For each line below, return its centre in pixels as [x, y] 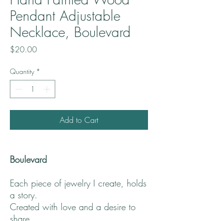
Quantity [22, 72]
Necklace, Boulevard [70, 32]
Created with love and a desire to [73, 207]
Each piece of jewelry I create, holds [78, 183]
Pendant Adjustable [65, 16]
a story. [27, 195]
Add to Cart [79, 120]
